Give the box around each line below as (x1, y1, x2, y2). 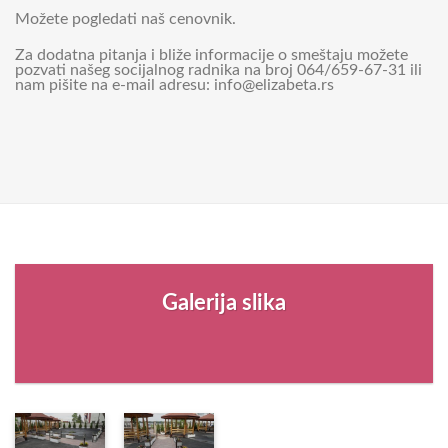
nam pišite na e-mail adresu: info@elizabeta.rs (15, 76, 334, 93)
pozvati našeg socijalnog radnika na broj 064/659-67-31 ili (15, 61, 422, 78)
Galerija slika (162, 291, 286, 314)
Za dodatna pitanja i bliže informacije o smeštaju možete (15, 46, 408, 63)
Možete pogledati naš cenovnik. (15, 11, 236, 28)
